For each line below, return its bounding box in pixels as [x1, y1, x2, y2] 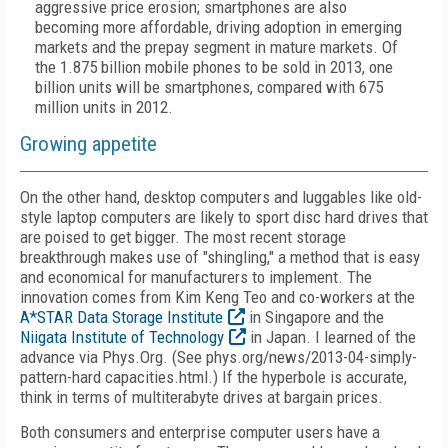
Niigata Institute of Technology [20, 327, 224, 347]
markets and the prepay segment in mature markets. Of [35, 37, 398, 57]
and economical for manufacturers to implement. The [20, 267, 372, 287]
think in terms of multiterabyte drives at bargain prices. [20, 387, 383, 407]
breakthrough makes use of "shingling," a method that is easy [20, 247, 420, 267]
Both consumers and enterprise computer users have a [20, 422, 380, 442]
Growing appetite [20, 132, 157, 156]
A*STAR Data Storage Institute [20, 307, 223, 327]
